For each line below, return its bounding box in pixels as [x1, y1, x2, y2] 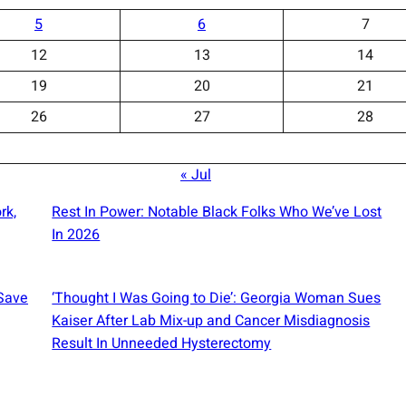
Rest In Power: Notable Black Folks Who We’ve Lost [52, 200, 382, 223]
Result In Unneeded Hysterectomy [52, 332, 272, 354]
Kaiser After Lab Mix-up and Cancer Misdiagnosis [52, 309, 371, 332]
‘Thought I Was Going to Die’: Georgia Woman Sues [52, 286, 382, 309]
